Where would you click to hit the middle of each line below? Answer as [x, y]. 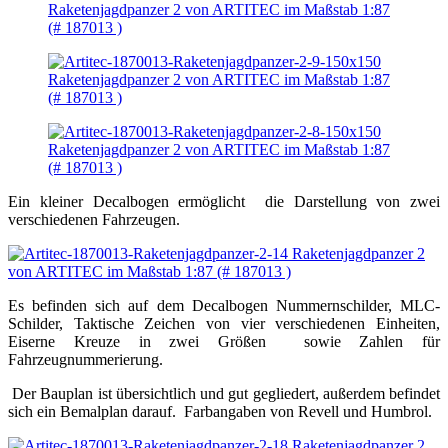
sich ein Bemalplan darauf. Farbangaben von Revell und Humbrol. [220, 412]
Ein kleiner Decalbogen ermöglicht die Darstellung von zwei [224, 202]
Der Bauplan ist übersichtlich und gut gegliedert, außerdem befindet [224, 394]
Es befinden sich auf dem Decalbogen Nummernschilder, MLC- [224, 306]
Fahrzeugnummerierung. [85, 360]
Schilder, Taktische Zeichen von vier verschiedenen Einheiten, [224, 324]
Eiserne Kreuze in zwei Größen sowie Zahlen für [224, 342]
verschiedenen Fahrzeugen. [94, 220]
